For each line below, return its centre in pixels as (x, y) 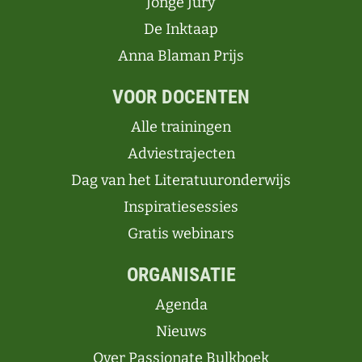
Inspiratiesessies (181, 207)
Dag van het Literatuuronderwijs (181, 180)
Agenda (181, 305)
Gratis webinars (181, 234)
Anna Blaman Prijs (181, 56)
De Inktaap (181, 29)
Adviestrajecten (181, 154)
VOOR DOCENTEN (181, 97)
